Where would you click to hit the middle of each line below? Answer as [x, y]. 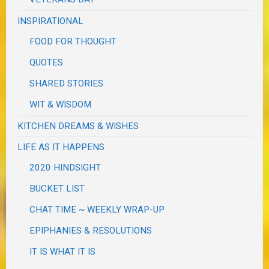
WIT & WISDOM [61, 105]
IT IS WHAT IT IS [63, 252]
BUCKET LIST [57, 189]
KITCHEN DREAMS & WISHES [78, 126]
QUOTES [47, 63]
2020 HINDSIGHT [65, 168]
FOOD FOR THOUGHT [73, 42]
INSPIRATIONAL [51, 21]
